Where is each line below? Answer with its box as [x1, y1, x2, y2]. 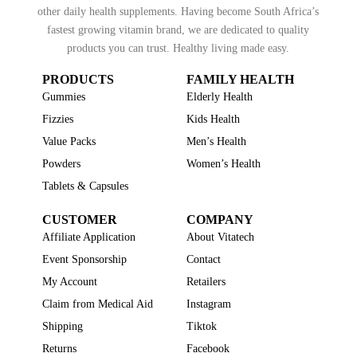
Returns [41, 343, 76, 355]
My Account [41, 276, 97, 288]
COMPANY [186, 213, 253, 226]
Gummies [41, 91, 85, 103]
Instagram [186, 298, 231, 310]
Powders [41, 158, 80, 170]
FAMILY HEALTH [186, 73, 294, 86]
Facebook [186, 343, 229, 355]
